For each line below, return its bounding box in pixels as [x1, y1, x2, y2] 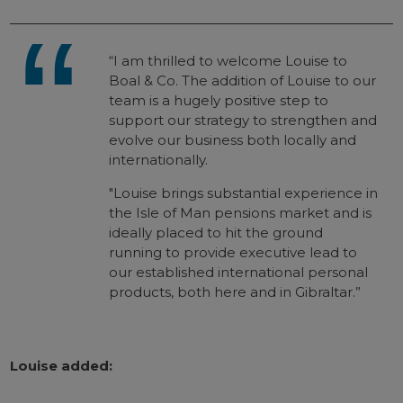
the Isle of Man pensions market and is [109, 204, 372, 221]
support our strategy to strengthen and [109, 112, 378, 129]
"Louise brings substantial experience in [109, 184, 379, 201]
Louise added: [10, 357, 113, 374]
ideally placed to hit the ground [109, 224, 324, 241]
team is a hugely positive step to [109, 92, 329, 109]
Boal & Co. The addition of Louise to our [109, 72, 377, 89]
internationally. [109, 151, 209, 168]
